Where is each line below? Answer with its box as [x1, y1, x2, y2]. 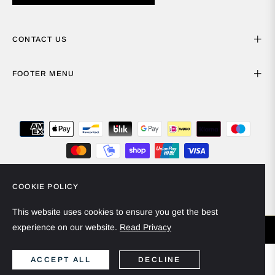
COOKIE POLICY [12, 182, 79, 191]
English [171, 185, 197, 195]
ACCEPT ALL [31, 255, 91, 264]
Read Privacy [120, 222, 171, 232]
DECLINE [138, 255, 181, 264]
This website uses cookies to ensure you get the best [12, 207, 218, 217]
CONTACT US [12, 35, 67, 44]
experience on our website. [12, 222, 120, 232]
